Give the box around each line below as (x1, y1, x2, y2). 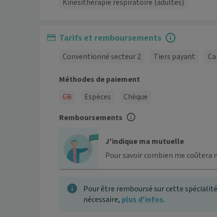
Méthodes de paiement (59, 74, 140, 85)
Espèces (84, 92, 111, 103)
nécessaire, (83, 194, 122, 205)
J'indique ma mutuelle (105, 136, 184, 147)
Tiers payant (154, 51, 195, 62)
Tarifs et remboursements (59, 32, 161, 45)
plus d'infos (122, 194, 163, 205)
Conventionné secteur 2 (62, 51, 141, 62)
